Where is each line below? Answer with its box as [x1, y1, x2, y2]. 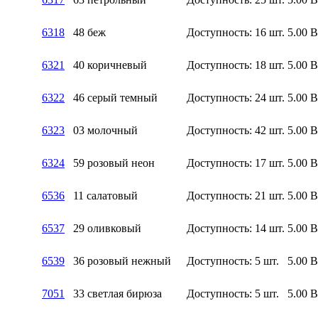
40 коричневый [73, 58, 147, 71]
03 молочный [73, 124, 138, 136]
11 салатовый [73, 189, 138, 202]
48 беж [73, 26, 106, 38]
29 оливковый [73, 221, 141, 234]
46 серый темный [73, 91, 158, 104]
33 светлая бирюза [73, 287, 162, 300]
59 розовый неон [73, 156, 155, 169]
